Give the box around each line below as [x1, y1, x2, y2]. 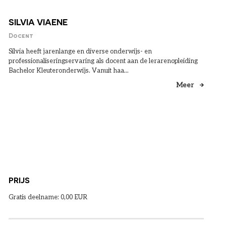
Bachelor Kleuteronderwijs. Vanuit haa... [8, 66, 129, 75]
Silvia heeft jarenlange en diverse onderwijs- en [8, 47, 152, 55]
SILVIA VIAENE [8, 17, 68, 27]
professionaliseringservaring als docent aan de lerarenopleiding [8, 56, 198, 65]
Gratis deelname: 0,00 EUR [8, 193, 87, 201]
